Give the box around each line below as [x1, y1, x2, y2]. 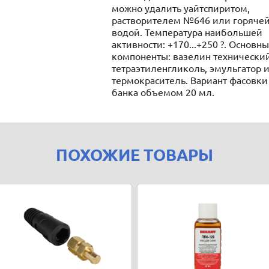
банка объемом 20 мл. [112, 87, 214, 98]
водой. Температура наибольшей [112, 27, 262, 38]
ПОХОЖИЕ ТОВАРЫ [56, 146, 213, 164]
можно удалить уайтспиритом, [112, 3, 250, 14]
